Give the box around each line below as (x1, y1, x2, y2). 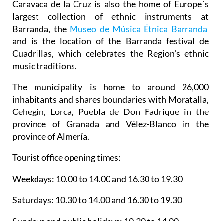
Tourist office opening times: (12, 151, 121, 163)
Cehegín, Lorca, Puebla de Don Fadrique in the (12, 106, 209, 117)
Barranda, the (12, 23, 70, 34)
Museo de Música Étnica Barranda (70, 23, 208, 34)
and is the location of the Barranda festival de (12, 35, 209, 46)
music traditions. (12, 60, 77, 71)
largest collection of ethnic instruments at (12, 10, 209, 22)
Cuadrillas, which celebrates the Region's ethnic (12, 47, 209, 59)
